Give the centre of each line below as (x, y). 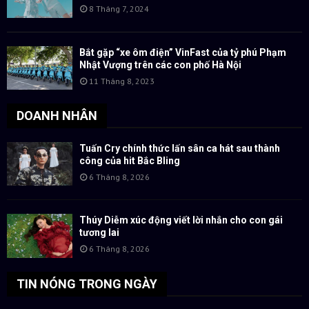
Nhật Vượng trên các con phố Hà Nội (160, 64)
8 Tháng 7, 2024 (119, 9)
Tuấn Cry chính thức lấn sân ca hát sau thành (180, 148)
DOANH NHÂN (57, 115)
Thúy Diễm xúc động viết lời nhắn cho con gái (181, 220)
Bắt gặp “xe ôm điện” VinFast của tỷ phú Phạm (183, 52)
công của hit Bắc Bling (130, 160)
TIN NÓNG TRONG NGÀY (87, 283)
